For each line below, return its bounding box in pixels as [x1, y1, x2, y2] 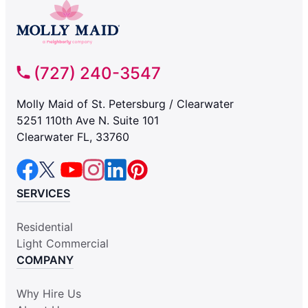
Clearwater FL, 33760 [16, 130, 129, 144]
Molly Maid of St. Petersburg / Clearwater [16, 97, 234, 111]
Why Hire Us [16, 287, 81, 301]
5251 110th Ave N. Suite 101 [16, 113, 159, 128]
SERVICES [16, 186, 70, 201]
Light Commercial [16, 236, 109, 251]
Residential [16, 220, 73, 234]
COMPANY [16, 253, 74, 267]
